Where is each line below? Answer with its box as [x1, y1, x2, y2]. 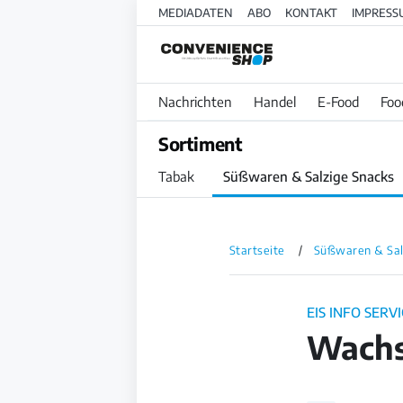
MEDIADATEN [158, 5, 233, 20]
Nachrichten [158, 94, 232, 111]
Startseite [228, 243, 285, 258]
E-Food [318, 94, 359, 111]
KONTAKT [285, 5, 337, 20]
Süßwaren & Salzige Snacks [223, 168, 394, 185]
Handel [254, 94, 296, 111]
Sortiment [158, 132, 243, 156]
